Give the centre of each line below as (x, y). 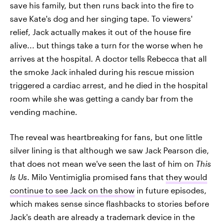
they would (186, 177)
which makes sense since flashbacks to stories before (110, 203)
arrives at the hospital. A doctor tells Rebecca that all (108, 58)
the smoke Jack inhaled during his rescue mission (102, 72)
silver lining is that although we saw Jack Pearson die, (110, 150)
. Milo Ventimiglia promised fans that (96, 177)
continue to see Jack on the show (72, 190)
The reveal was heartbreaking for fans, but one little (106, 137)
